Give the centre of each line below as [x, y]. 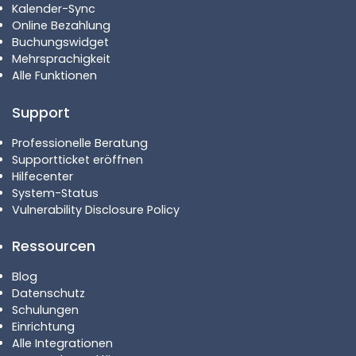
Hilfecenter [43, 176]
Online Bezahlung [61, 26]
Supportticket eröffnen [77, 159]
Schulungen [45, 310]
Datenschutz [48, 294]
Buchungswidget [60, 43]
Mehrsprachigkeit [61, 59]
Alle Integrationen [62, 344]
